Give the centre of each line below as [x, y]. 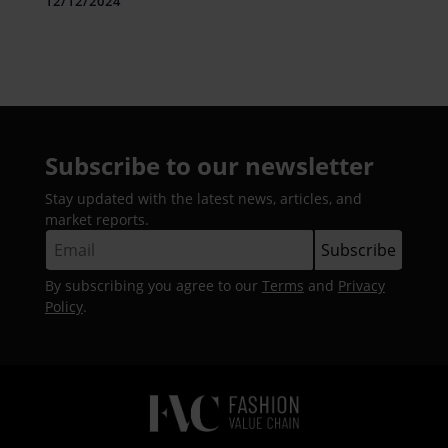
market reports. [96, 219]
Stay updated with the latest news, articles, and [203, 198]
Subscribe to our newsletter [209, 165]
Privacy [361, 285]
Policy [63, 306]
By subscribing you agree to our [153, 285]
